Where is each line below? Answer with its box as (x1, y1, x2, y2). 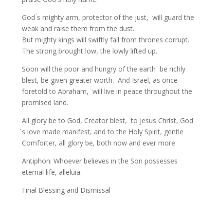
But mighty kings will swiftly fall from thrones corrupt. (21, 35, 189, 44)
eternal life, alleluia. (21, 167, 91, 177)
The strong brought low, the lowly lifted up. (21, 46, 157, 55)
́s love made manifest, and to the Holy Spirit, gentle (21, 127, 183, 136)
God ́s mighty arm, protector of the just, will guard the (21, 13, 194, 22)
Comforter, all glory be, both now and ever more (21, 138, 175, 147)
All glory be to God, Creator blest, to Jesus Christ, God (21, 116, 193, 125)
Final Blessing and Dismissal (21, 185, 110, 195)
